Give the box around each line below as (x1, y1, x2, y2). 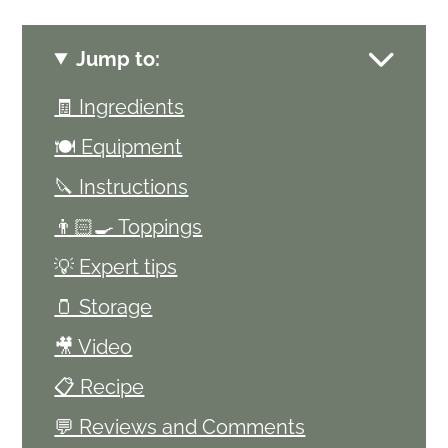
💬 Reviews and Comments (54, 414, 306, 439)
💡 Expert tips (54, 254, 178, 279)
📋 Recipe (54, 374, 145, 399)
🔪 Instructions (54, 174, 189, 199)
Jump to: (75, 46, 160, 71)
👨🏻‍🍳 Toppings (54, 214, 203, 239)
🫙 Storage (54, 294, 153, 319)
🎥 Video (54, 334, 133, 359)
